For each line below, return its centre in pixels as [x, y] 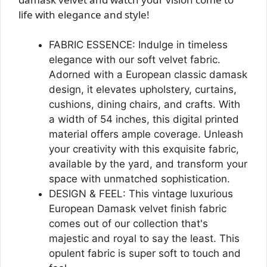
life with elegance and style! [84, 15]
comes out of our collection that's [128, 223]
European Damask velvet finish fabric [138, 208]
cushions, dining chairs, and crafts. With [145, 104]
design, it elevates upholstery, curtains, [143, 89]
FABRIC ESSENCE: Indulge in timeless [138, 44]
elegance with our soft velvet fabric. [135, 59]
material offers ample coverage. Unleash [146, 134]
